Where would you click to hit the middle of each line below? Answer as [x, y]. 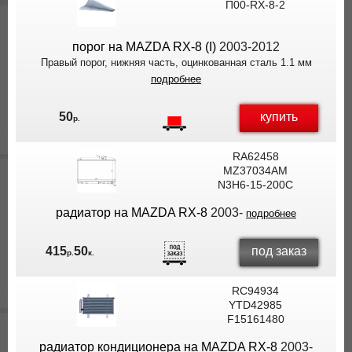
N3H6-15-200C [255, 185]
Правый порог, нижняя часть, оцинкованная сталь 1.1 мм [176, 62]
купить [279, 116]
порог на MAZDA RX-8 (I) [144, 47]
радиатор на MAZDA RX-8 [132, 213]
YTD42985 [255, 305]
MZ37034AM [255, 170]
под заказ [279, 251]
